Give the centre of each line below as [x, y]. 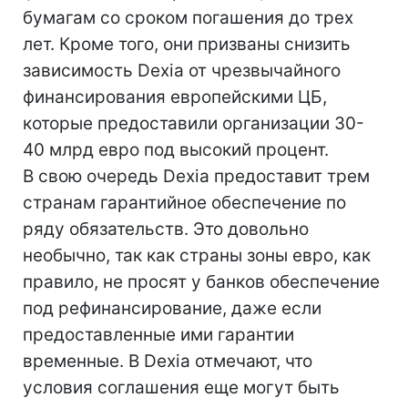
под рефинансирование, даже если [172, 308]
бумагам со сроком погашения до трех [188, 18]
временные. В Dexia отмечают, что [168, 361]
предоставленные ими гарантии [158, 335]
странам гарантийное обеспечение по [184, 203]
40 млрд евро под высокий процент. [176, 150]
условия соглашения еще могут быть [181, 388]
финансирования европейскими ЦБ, [175, 97]
